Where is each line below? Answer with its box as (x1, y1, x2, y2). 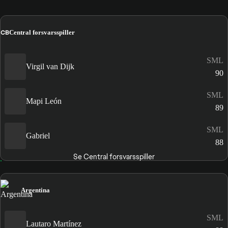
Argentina (21, 186, 50, 194)
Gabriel (26, 131, 50, 140)
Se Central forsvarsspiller (73, 152, 155, 161)
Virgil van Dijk (26, 62, 74, 71)
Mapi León (26, 97, 62, 105)
